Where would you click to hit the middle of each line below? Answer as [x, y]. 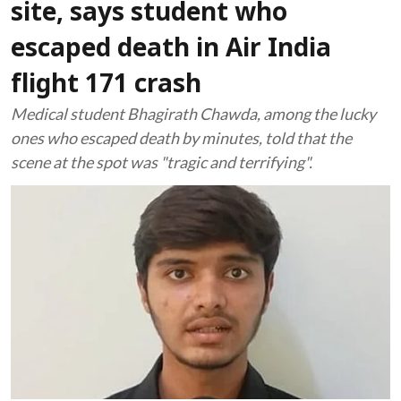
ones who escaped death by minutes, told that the [181, 138]
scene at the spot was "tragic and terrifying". [162, 162]
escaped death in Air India [171, 50]
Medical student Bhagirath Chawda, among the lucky [193, 114]
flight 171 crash [106, 86]
